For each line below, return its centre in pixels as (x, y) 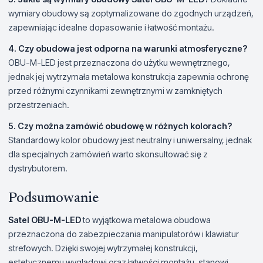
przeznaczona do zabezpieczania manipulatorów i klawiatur (124, 234)
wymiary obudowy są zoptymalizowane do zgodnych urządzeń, (131, 13)
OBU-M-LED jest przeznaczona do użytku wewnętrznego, (119, 62)
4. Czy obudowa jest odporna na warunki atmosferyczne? (128, 48)
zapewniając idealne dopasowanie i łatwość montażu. (111, 27)
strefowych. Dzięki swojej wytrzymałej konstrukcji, (103, 248)
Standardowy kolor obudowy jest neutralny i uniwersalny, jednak (130, 140)
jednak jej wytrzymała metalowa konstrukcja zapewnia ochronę (129, 76)
